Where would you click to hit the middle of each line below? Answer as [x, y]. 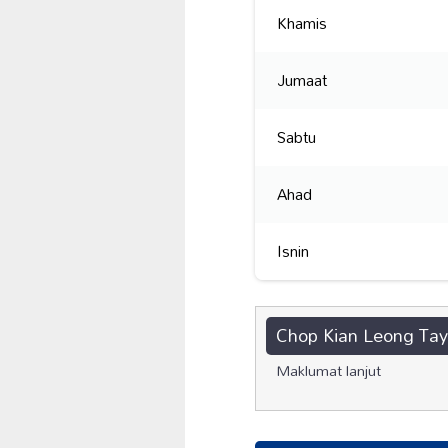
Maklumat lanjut [328, 370]
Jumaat [302, 80]
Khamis [302, 23]
